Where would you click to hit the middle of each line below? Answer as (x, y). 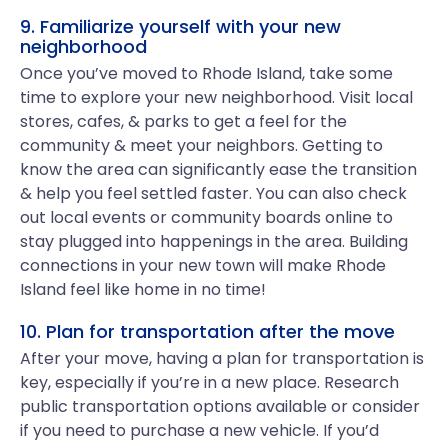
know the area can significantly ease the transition (218, 169)
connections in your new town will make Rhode (203, 265)
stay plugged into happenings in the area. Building (214, 241)
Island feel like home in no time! (143, 289)
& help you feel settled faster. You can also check (213, 193)
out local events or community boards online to (206, 217)
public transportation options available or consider (220, 406)
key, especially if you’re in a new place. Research (209, 382)
